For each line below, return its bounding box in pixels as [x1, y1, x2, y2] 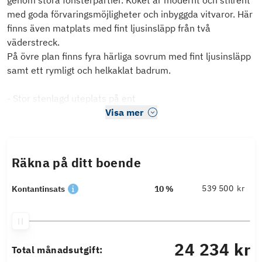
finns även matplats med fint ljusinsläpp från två [7, 22, 211, 35]
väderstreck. [7, 36, 60, 49]
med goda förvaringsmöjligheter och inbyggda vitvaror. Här [7, 8, 253, 20]
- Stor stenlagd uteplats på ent [7, 92, 136, 105]
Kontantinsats [12, 184, 65, 195]
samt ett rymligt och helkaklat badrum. [7, 64, 171, 77]
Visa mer [105, 106, 143, 119]
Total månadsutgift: [12, 244, 103, 256]
